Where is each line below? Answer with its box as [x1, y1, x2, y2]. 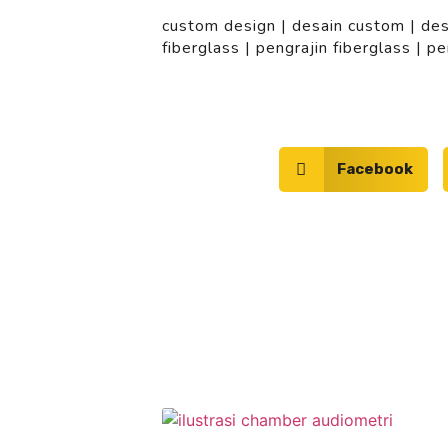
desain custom [292, 14, 405, 37]
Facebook [337, 160, 414, 179]
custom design [162, 14, 276, 37]
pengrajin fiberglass [256, 36, 411, 59]
